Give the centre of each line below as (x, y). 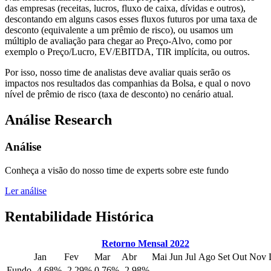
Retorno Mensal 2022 (145, 244)
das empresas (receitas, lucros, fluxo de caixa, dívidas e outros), (125, 8)
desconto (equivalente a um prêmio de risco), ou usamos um (119, 30)
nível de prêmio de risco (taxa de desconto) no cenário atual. (119, 94)
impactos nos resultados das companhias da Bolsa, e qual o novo (128, 83)
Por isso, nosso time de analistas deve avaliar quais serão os (118, 73)
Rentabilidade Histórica (79, 216)
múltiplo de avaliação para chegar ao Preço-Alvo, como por (118, 41)
